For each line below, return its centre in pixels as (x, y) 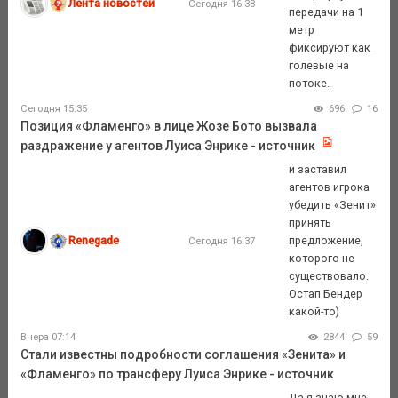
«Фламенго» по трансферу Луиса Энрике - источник (177, 374)
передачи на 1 (326, 12)
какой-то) (314, 311)
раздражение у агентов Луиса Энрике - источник (167, 145)
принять (310, 222)
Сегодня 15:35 (53, 108)
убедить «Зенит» (333, 204)
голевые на (319, 65)
